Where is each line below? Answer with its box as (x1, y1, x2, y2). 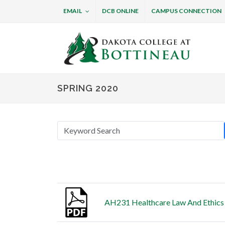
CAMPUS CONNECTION (151, 7, 221, 15)
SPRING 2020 (57, 82, 119, 93)
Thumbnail (61, 169, 96, 178)
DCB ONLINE (102, 7, 139, 15)
